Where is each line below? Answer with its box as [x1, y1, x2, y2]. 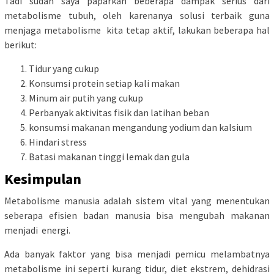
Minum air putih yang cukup [29, 92, 143, 105]
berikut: [4, 39, 37, 51]
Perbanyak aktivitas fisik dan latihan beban [29, 106, 209, 119]
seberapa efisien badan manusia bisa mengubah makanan [4, 209, 270, 221]
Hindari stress [29, 136, 87, 149]
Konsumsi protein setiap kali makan [29, 77, 180, 90]
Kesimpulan [4, 169, 81, 188]
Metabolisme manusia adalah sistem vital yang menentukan [4, 194, 270, 207]
